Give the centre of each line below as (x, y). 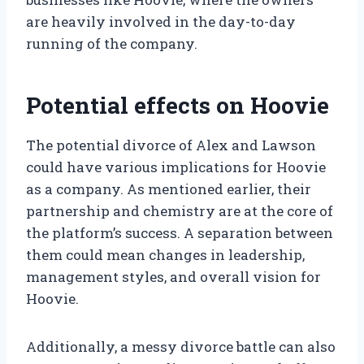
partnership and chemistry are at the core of (180, 211)
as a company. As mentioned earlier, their (169, 189)
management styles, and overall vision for (173, 277)
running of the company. (112, 44)
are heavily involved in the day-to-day (161, 22)
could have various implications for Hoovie (176, 167)
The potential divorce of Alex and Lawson (171, 145)
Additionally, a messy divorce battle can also (181, 347)
